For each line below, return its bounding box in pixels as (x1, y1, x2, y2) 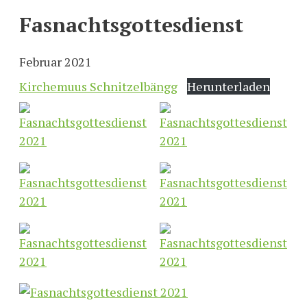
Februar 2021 (19, 53, 92, 70)
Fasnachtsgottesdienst (19, 10, 243, 38)
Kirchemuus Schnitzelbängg (19, 77, 177, 95)
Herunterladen (186, 77, 270, 95)
